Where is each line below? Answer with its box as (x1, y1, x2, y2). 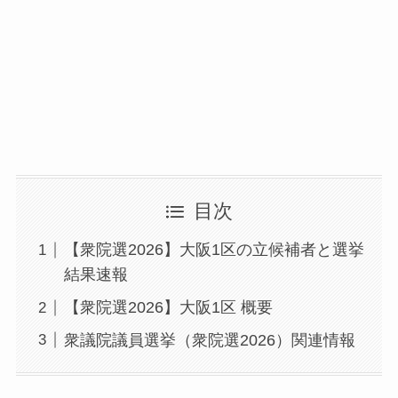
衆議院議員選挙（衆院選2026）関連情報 (63, 331, 355, 349)
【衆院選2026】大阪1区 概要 (63, 298, 273, 317)
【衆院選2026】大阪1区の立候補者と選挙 (63, 241, 364, 259)
